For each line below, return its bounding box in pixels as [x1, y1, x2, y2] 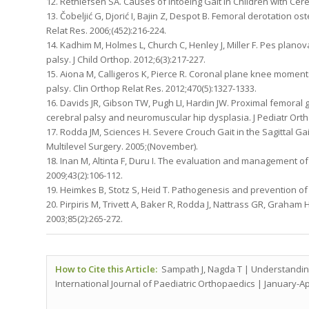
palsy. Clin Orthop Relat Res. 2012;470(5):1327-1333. [46, 81, 257, 94]
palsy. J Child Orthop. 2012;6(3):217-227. [46, 52, 206, 66]
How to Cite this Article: [55, 262, 161, 275]
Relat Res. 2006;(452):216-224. [46, 23, 166, 37]
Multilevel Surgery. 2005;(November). [46, 139, 198, 152]
